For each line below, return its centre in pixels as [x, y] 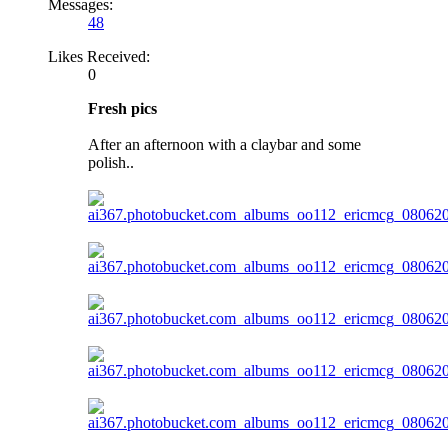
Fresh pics [122, 108]
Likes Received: [99, 56]
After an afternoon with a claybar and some [224, 144]
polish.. [111, 162]
